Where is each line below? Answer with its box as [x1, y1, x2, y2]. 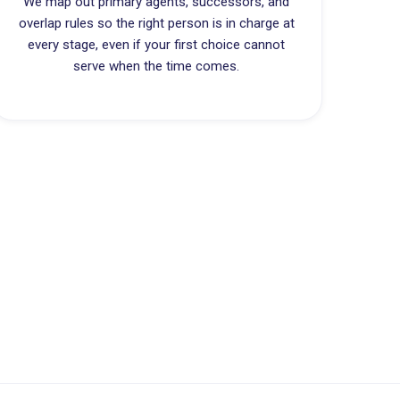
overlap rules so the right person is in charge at [18, 15, 295, 31]
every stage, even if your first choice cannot [28, 37, 286, 53]
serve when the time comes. [73, 58, 240, 74]
